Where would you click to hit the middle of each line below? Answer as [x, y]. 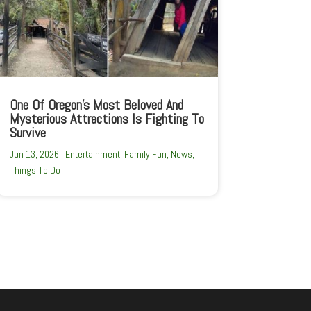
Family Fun [145, 154]
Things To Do [35, 170]
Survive [27, 132]
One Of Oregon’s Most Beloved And [96, 104]
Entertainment [92, 154]
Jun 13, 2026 [34, 154]
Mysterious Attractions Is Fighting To [107, 118]
